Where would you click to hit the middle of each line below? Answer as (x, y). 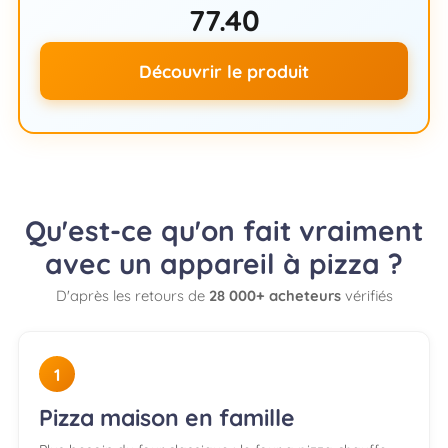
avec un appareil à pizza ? (224, 263)
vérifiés (366, 296)
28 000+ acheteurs (274, 296)
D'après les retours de (132, 296)
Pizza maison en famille (167, 418)
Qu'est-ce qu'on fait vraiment (224, 230)
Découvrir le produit (224, 70)
